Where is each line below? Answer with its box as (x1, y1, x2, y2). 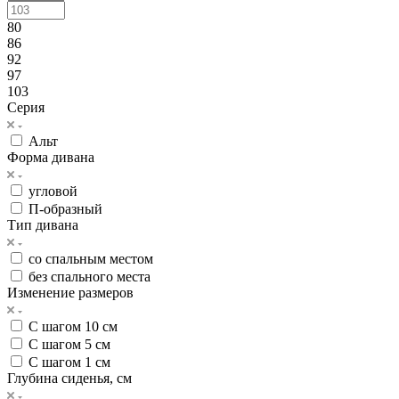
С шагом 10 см (28, 318, 118, 334)
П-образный (28, 200, 102, 216)
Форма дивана (7, 149, 94, 165)
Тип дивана (7, 216, 78, 232)
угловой (28, 183, 77, 199)
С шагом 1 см (28, 354, 110, 370)
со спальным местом (28, 250, 153, 266)
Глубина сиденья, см (7, 370, 132, 386)
